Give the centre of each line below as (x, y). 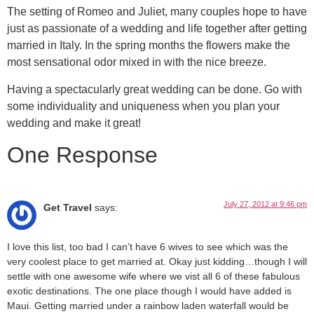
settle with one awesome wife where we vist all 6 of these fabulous (153, 277)
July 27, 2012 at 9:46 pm (265, 204)
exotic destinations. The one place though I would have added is (149, 291)
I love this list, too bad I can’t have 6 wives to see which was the (148, 247)
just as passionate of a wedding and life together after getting (157, 29)
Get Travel (68, 208)
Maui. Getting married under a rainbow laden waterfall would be (148, 306)
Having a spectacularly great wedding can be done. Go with (155, 89)
